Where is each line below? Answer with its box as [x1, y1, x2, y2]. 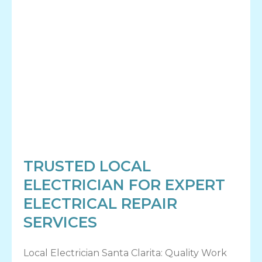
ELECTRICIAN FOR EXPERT [23, 175, 225, 194]
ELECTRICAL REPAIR [23, 194, 177, 212]
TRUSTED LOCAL [23, 157, 151, 175]
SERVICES [23, 213, 97, 231]
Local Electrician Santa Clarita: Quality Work [23, 247, 227, 258]
